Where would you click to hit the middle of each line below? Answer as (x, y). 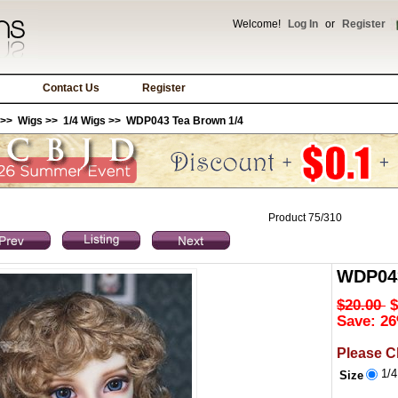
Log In (303, 24)
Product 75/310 (305, 218)
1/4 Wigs (84, 121)
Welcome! (258, 24)
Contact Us (71, 88)
